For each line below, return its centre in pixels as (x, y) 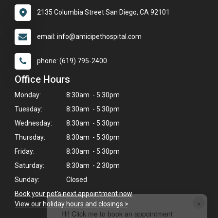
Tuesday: (28, 109)
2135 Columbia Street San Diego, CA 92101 (103, 12)
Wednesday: (33, 123)
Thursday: (30, 137)
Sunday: (27, 180)
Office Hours (42, 80)
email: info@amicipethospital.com (89, 37)
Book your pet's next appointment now (73, 194)
